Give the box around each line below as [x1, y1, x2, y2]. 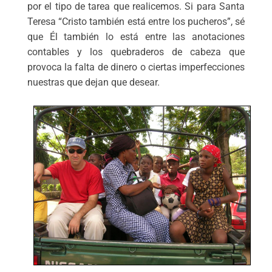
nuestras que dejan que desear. [27, 76, 160, 88]
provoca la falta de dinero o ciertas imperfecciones [27, 61, 245, 73]
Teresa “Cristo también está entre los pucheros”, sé [27, 15, 245, 27]
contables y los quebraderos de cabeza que [27, 46, 245, 58]
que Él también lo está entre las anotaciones [27, 30, 245, 42]
